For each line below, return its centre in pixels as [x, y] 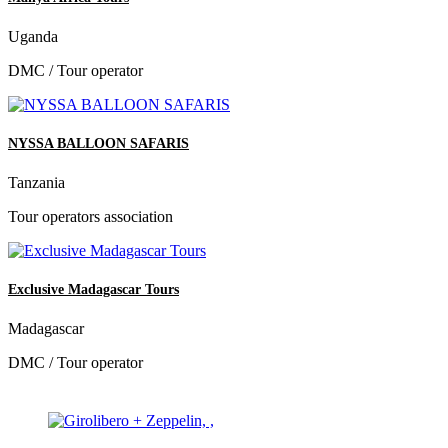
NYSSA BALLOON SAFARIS [98, 143]
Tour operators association [90, 217]
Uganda [33, 36]
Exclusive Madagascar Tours [93, 290]
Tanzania [36, 183]
